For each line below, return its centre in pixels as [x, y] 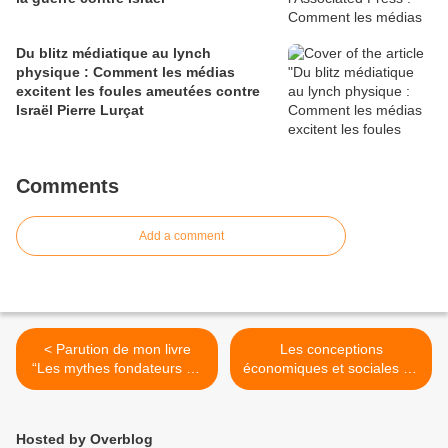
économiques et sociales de [331, 368]
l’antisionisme [117, 387]
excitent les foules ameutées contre [138, 91]
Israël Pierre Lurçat [80, 110]
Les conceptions [331, 349]
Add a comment [181, 236]
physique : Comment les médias [54, 72]
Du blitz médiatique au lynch [113, 53]
